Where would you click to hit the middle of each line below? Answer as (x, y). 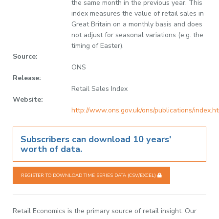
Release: (27, 78)
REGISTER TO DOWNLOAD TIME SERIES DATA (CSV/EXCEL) (89, 175)
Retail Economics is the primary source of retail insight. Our (105, 211)
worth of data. (52, 149)
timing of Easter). (98, 46)
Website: (28, 99)
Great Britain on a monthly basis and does (137, 24)
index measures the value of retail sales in (138, 13)
